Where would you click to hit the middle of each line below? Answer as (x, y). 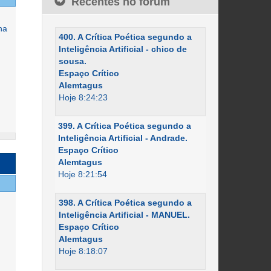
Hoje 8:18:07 (83, 251)
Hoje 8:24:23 (83, 97)
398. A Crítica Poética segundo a (125, 203)
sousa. (72, 61)
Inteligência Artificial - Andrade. (122, 138)
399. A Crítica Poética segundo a (124, 126)
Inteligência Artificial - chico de (122, 49)
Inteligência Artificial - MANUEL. (124, 215)
